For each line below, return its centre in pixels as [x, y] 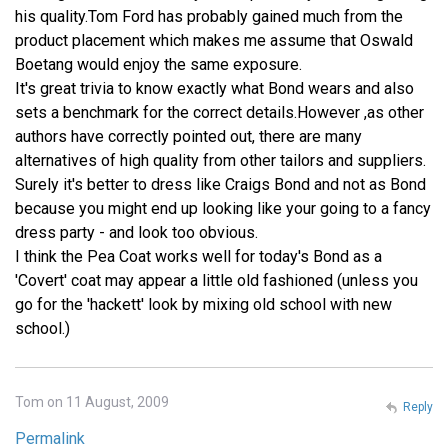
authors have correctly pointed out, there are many [188, 137]
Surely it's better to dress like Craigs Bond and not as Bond [220, 185]
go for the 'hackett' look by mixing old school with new [203, 305]
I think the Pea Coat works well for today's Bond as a [198, 257]
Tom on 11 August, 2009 [92, 402]
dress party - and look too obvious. [136, 233]
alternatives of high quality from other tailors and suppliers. [220, 161]
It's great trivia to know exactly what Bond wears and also [214, 89]
